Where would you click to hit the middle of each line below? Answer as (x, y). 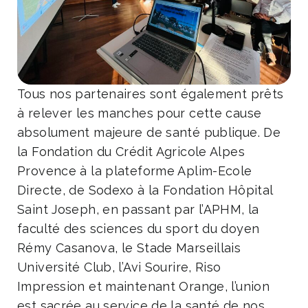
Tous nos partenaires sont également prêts (151, 93)
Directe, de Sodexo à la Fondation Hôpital (145, 190)
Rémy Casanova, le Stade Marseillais (129, 247)
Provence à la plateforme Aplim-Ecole (135, 170)
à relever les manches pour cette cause (140, 113)
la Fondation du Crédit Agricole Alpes (131, 151)
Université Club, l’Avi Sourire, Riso (119, 267)
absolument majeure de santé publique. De (149, 132)
